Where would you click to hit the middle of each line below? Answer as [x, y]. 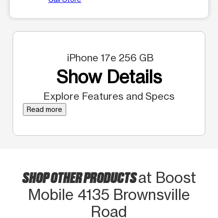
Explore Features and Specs [109, 96]
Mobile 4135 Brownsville [109, 194]
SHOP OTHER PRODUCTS [80, 176]
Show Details [109, 77]
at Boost [167, 177]
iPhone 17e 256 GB [109, 57]
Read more [45, 109]
